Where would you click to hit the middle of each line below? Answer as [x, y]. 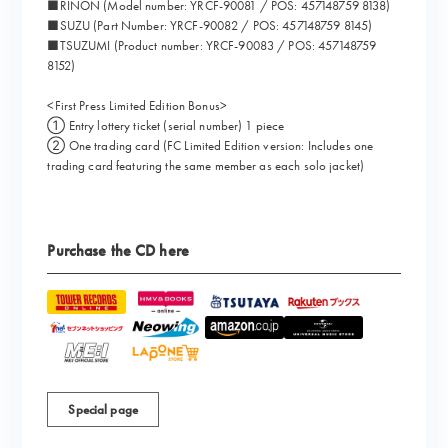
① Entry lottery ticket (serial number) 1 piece [166, 126]
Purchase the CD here [118, 251]
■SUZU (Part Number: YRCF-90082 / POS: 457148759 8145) [210, 26]
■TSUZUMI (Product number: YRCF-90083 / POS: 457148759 [212, 46]
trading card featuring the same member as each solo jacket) [206, 166]
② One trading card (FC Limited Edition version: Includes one [210, 146]
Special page [103, 410]
